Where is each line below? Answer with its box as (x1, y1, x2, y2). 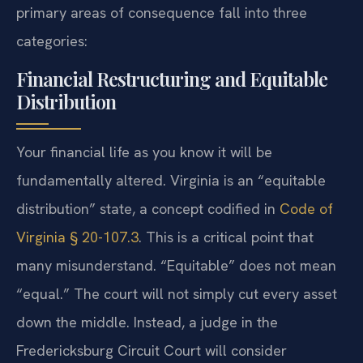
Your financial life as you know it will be (16, 142, 272, 161)
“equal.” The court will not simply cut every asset (16, 284, 337, 303)
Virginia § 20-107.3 (16, 227, 139, 246)
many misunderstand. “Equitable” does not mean (16, 255, 336, 275)
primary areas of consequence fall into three (16, 3, 307, 23)
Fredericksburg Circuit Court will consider (16, 340, 287, 360)
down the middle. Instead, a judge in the (16, 312, 278, 331)
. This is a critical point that (139, 227, 314, 246)
